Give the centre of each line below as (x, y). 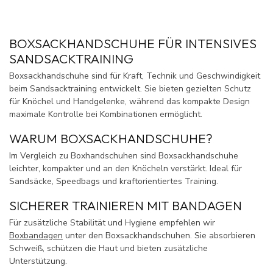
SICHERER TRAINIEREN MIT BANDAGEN (126, 205)
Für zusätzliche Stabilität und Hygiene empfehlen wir (112, 222)
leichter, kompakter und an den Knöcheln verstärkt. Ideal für (126, 168)
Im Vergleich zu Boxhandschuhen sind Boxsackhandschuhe (124, 155)
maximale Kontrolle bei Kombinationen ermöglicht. (106, 114)
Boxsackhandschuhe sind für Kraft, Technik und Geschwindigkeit (135, 76)
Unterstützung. (38, 261)
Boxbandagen (36, 235)
